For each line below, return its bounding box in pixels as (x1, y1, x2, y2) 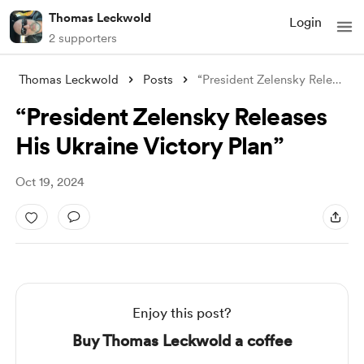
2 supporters (49, 31, 117, 45)
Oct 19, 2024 (15, 175, 84, 189)
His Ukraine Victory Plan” (15, 131, 284, 160)
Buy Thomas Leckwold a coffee (71, 331, 292, 350)
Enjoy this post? (132, 305, 232, 321)
